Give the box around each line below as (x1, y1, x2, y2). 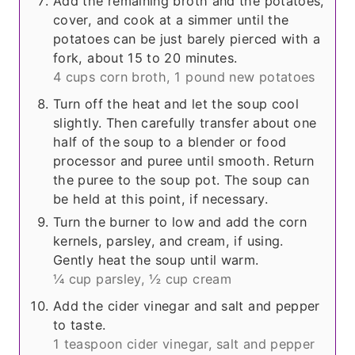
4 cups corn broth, (53, 68, 171, 85)
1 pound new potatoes (174, 68, 315, 85)
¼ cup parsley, (53, 270, 146, 287)
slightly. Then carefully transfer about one (53, 114, 317, 131)
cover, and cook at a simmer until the (53, 11, 289, 28)
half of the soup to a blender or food (53, 133, 287, 150)
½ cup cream (149, 270, 232, 287)
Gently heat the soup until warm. (53, 251, 259, 268)
